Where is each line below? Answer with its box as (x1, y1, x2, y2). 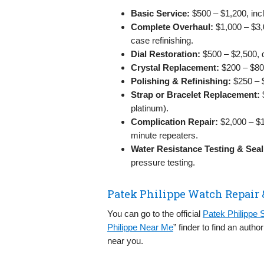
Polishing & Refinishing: (131, 75, 231, 86)
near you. (107, 235, 143, 246)
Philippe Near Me (107, 222, 173, 232)
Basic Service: (131, 8, 190, 18)
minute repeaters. (131, 130, 198, 140)
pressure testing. (131, 157, 195, 167)
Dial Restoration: (131, 48, 200, 59)
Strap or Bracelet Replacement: (131, 89, 260, 100)
